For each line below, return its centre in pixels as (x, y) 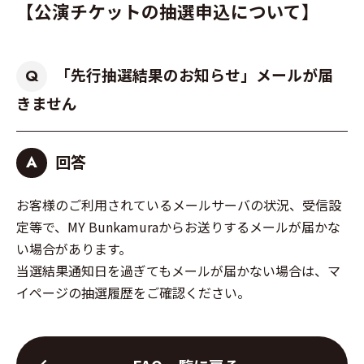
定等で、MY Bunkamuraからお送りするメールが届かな (178, 227)
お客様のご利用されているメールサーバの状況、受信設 (179, 205)
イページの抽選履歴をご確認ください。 (133, 293)
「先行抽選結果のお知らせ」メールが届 (194, 74)
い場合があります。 (74, 249)
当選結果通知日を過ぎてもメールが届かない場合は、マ (178, 271)
